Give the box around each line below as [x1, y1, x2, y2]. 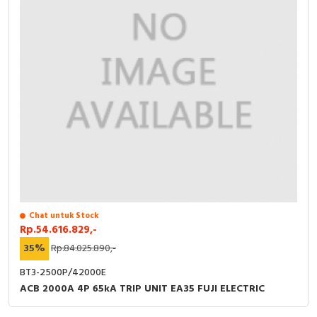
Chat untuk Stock [29, 209, 98, 222]
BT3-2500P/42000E [20, 264, 106, 281]
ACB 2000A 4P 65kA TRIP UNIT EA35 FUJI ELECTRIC [20, 280, 265, 297]
